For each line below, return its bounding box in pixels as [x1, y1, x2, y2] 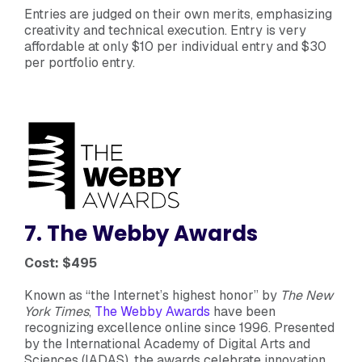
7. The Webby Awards [24, 218, 258, 248]
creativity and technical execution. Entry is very [24, 21, 306, 39]
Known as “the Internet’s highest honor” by [24, 286, 280, 304]
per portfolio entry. [24, 53, 135, 71]
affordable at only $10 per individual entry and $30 [24, 37, 326, 55]
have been [210, 302, 276, 320]
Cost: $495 [24, 254, 100, 271]
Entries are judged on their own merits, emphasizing [24, 5, 332, 23]
